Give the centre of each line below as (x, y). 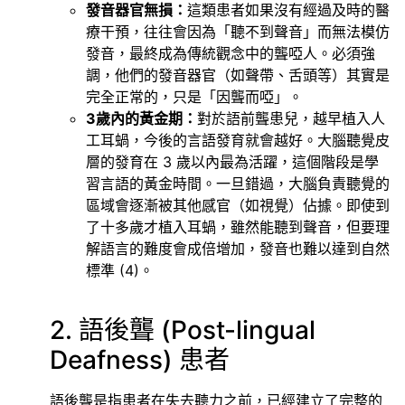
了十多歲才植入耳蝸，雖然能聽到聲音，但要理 (238, 226)
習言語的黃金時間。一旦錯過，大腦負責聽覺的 (238, 183)
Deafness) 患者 (140, 359)
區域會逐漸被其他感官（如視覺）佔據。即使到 (238, 205)
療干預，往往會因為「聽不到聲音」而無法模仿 (238, 31)
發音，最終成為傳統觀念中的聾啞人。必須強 (231, 53)
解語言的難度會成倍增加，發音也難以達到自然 (238, 248)
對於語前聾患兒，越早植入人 (291, 118)
